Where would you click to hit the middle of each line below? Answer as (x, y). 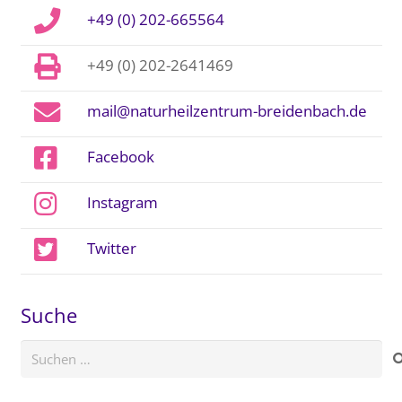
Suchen (42, 350)
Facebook (120, 156)
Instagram (122, 201)
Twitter (111, 247)
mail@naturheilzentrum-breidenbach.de (227, 110)
